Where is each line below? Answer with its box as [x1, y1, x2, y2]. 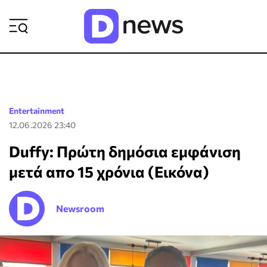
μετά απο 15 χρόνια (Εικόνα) [9, 162, 209, 181]
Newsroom [56, 203, 104, 214]
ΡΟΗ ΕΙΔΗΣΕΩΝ [153, 10, 233, 23]
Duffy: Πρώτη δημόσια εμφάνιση [9, 142, 241, 160]
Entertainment [9, 105, 64, 116]
